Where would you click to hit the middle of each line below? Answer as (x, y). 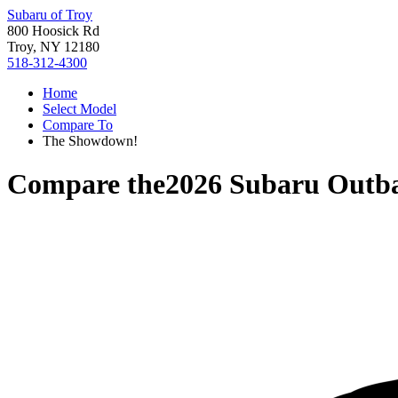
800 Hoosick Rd (53, 31)
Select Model (80, 109)
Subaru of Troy (50, 15)
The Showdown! (90, 141)
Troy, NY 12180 (53, 47)
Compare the (86, 184)
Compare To (78, 125)
